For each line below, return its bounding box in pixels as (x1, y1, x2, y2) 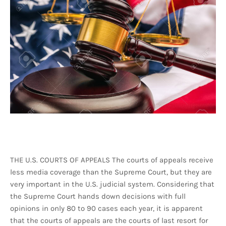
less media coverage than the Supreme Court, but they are (10, 167, 212, 177)
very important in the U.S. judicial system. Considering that (10, 180, 214, 189)
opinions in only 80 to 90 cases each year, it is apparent (10, 204, 203, 213)
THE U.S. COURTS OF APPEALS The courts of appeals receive (10, 155, 213, 165)
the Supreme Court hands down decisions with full (10, 192, 186, 201)
